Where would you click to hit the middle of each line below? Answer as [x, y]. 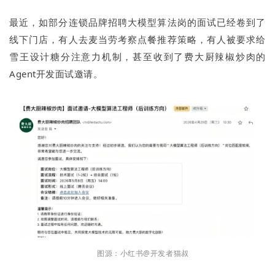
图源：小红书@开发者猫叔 [137, 254]
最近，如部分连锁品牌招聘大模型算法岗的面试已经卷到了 [137, 22]
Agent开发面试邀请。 [56, 73]
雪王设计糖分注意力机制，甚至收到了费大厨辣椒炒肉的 [137, 56]
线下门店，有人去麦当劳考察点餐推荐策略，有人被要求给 [137, 39]
